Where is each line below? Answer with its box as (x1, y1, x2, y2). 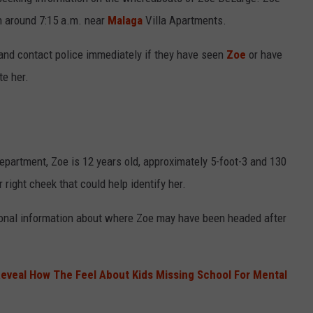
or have (246, 48, 282, 62)
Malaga (108, 13, 143, 28)
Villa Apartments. (143, 13, 226, 28)
